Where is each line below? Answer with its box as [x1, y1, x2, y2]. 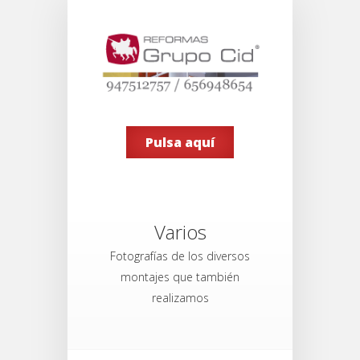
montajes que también [121, 268, 239, 284]
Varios [153, 218, 207, 245]
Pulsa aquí [145, 133, 215, 151]
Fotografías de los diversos [110, 247, 250, 264]
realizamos [151, 289, 209, 305]
